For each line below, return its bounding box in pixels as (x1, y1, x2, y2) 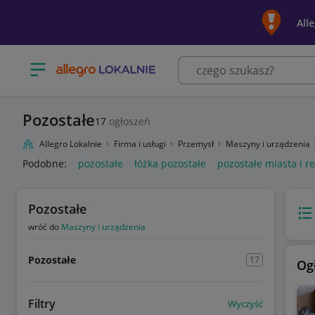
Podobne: (22, 157, 67, 170)
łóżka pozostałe (134, 157, 206, 170)
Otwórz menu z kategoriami (28, 58, 158, 72)
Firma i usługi (114, 138, 168, 150)
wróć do (28, 221, 61, 233)
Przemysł (178, 138, 216, 150)
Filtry (28, 296, 56, 311)
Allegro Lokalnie (39, 138, 102, 150)
